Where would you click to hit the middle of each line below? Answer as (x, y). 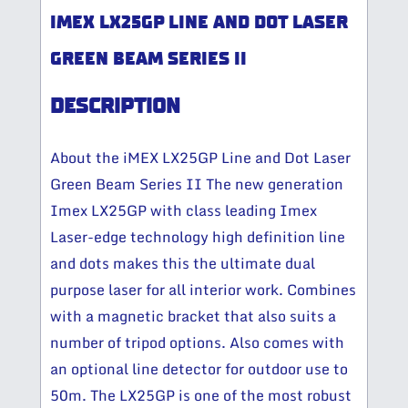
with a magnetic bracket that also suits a (193, 316)
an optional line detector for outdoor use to (199, 369)
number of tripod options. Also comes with (197, 343)
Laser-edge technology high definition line (198, 237)
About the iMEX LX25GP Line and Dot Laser (200, 158)
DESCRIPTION (115, 107)
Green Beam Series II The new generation (197, 184)
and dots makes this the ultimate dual (183, 264)
